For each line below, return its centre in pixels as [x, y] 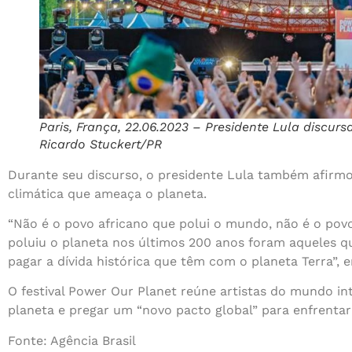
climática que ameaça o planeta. [107, 193]
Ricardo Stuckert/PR [101, 144]
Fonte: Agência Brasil [72, 340]
